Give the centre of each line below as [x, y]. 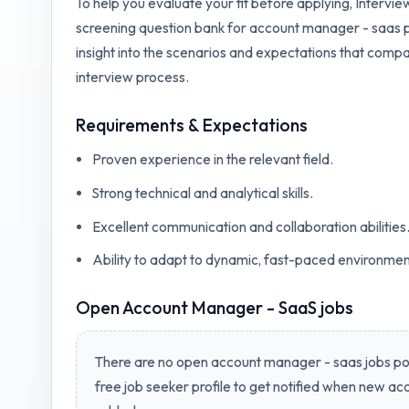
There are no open [152, 362]
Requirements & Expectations [191, 125]
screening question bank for [162, 27]
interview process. [132, 77]
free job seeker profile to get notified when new [241, 386]
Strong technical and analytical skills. [202, 193]
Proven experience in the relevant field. [212, 160]
